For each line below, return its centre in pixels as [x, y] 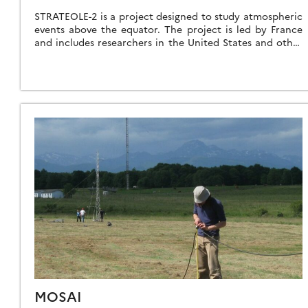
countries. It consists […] [90, 55]
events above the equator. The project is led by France [168, 29]
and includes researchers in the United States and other [168, 42]
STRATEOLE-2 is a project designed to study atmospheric [168, 15]
